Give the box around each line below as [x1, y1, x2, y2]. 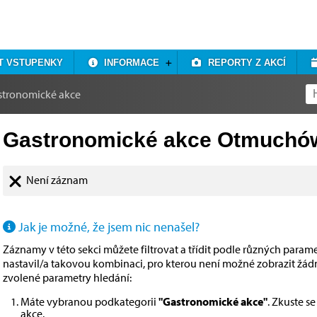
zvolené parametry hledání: [3, 270, 132, 285]
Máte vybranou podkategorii [21, 294, 158, 309]
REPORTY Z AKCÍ [202, 57, 286, 68]
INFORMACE [98, 57, 160, 68]
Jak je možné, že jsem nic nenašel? [16, 219, 200, 236]
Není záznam [26, 173, 88, 187]
